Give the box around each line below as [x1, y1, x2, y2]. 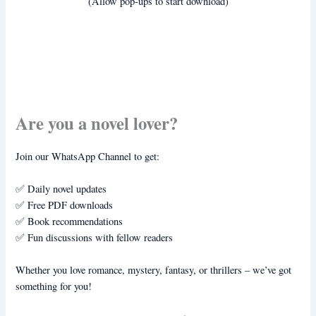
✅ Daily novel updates [16, 182, 107, 196]
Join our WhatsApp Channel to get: [16, 149, 160, 163]
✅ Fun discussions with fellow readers [16, 231, 174, 245]
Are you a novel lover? [16, 109, 178, 135]
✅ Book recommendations [16, 214, 123, 229]
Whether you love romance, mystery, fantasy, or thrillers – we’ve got [16, 263, 292, 277]
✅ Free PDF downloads [16, 198, 114, 212]
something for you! [16, 279, 92, 293]
